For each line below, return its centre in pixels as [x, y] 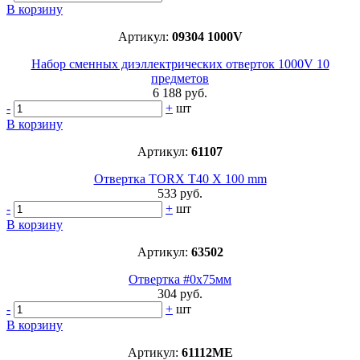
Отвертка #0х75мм [180, 280]
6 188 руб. [180, 93]
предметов [180, 79]
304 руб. [180, 294]
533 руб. [180, 194]
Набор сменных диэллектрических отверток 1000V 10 [180, 64]
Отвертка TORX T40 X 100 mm [180, 179]
